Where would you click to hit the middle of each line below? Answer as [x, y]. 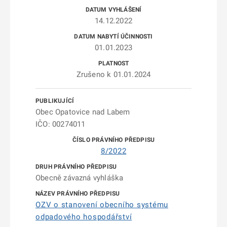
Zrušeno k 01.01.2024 [113, 74]
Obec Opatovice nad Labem [83, 112]
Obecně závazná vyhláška [80, 178]
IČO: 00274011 [61, 124]
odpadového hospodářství [84, 217]
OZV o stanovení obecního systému [102, 205]
